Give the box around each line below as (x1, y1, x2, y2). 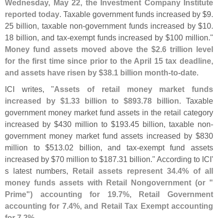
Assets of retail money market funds (54, 85, 214, 94)
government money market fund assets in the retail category (5, 108, 213, 117)
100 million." (170, 33, 213, 42)
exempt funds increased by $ (69, 33, 170, 42)
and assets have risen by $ (5, 68, 103, 77)
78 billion (143, 96, 180, 106)
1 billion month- (114, 68, 171, 77)
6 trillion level (162, 45, 213, 54)
